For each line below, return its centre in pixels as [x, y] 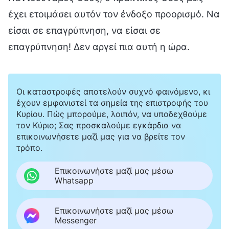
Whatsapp [74, 180]
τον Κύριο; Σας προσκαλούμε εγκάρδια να [99, 125]
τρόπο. [29, 147]
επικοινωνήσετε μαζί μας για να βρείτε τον [101, 136]
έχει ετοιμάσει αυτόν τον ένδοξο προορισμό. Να [114, 14]
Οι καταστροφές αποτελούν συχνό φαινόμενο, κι [113, 91]
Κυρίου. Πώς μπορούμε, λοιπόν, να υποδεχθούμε [112, 114]
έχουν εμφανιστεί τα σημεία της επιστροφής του [112, 102]
